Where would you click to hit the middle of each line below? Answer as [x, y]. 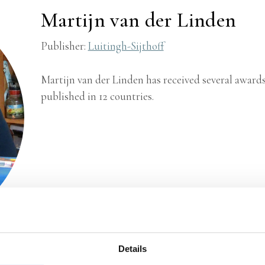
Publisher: [64, 46]
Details [132, 249]
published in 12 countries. [97, 96]
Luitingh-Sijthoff [126, 46]
